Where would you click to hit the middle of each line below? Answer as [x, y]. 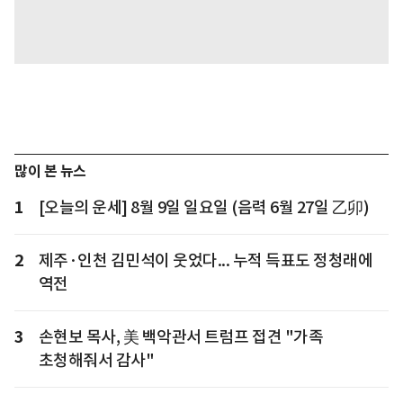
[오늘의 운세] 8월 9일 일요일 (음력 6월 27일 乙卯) [203, 208]
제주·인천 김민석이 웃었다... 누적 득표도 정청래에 [205, 261]
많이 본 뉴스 [50, 172]
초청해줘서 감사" [96, 361]
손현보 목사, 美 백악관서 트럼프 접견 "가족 [180, 337]
